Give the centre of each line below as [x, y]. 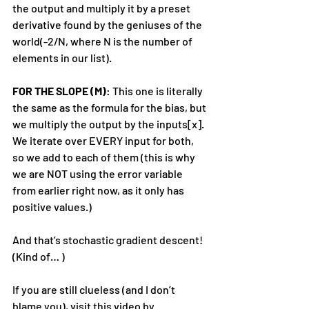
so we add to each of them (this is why [105, 157]
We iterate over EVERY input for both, [104, 141]
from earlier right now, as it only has [99, 190]
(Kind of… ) [39, 257]
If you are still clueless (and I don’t [95, 290]
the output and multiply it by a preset [102, 8]
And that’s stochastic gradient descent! [109, 240]
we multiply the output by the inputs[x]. [109, 124]
